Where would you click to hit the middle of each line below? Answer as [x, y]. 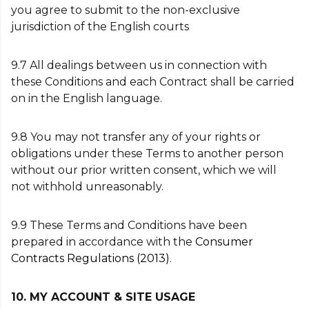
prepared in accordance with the [103, 242]
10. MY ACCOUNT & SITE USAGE [103, 297]
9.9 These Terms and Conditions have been [129, 225]
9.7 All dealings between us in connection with [139, 65]
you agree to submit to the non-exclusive [126, 10]
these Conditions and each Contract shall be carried [153, 82]
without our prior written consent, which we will [144, 170]
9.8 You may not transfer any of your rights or [136, 137]
